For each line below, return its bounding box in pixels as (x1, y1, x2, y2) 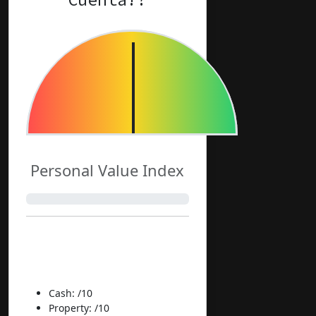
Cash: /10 (49, 286, 92, 300)
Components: (26, 251, 129, 273)
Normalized (26, 228, 117, 250)
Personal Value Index (30, 159, 185, 181)
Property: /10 (49, 300, 109, 315)
